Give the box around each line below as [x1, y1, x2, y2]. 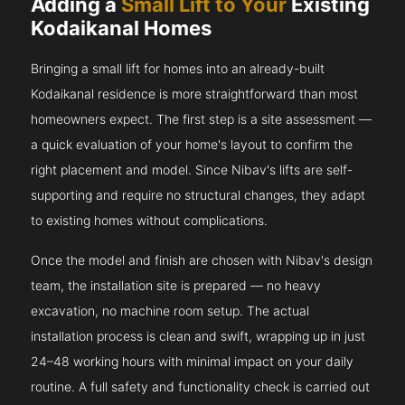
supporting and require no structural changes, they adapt [31, 187, 366, 203]
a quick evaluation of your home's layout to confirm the [31, 137, 353, 153]
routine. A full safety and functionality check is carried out [31, 379, 371, 395]
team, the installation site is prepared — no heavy [31, 278, 322, 294]
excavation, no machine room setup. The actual [31, 303, 310, 319]
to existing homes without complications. [31, 212, 268, 229]
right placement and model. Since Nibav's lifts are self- [31, 162, 353, 178]
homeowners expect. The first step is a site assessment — [31, 111, 372, 127]
